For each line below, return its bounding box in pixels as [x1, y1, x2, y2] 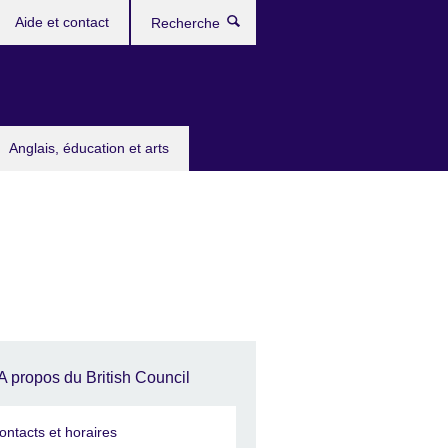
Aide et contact [15, 14, 109, 30]
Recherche [250, 15, 337, 35]
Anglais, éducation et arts [9, 140, 169, 156]
